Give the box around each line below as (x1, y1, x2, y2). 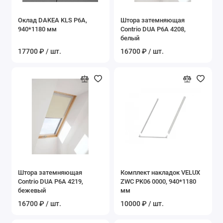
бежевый (18, 186, 46, 194)
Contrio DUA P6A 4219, (18, 177, 83, 185)
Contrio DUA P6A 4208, (120, 25, 186, 33)
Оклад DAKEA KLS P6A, (18, 16, 87, 24)
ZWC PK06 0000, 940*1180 (120, 177, 196, 185)
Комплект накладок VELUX (120, 168, 200, 176)
